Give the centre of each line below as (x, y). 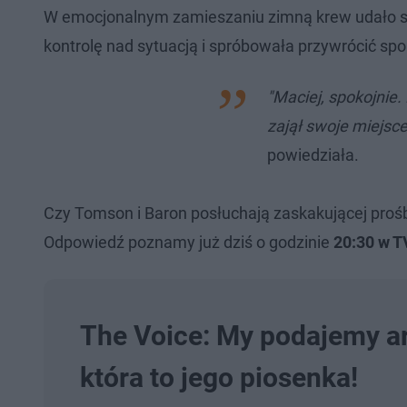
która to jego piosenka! (219, 377)
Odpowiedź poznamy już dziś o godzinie (189, 242)
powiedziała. (313, 155)
